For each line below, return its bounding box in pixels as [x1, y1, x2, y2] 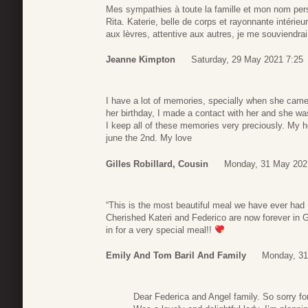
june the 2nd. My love [106, 133, 192, 144]
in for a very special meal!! [106, 224, 214, 235]
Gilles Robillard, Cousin [106, 158, 208, 169]
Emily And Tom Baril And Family [106, 250, 246, 261]
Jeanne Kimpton [106, 54, 175, 65]
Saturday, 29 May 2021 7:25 [191, 54, 303, 65]
